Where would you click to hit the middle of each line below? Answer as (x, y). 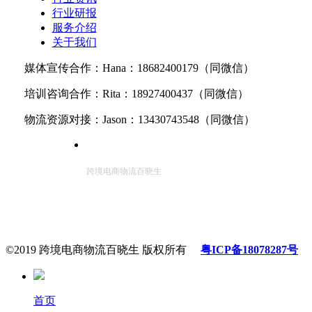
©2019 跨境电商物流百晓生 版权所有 (103, 250)
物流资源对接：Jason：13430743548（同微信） (139, 119)
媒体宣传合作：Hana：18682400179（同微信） (139, 68)
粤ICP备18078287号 (249, 250)
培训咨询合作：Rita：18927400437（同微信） (136, 94)
